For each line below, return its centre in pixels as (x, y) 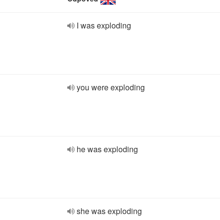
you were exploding (111, 87)
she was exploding (109, 211)
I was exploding (104, 25)
